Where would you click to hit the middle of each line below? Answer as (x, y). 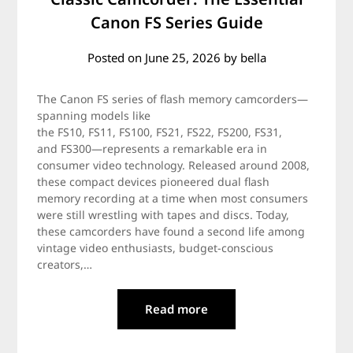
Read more (176, 309)
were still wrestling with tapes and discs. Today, (163, 215)
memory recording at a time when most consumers (173, 198)
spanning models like (94, 115)
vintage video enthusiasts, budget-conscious (156, 248)
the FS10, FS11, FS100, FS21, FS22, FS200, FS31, (160, 132)
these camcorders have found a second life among (171, 231)
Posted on (116, 58)
